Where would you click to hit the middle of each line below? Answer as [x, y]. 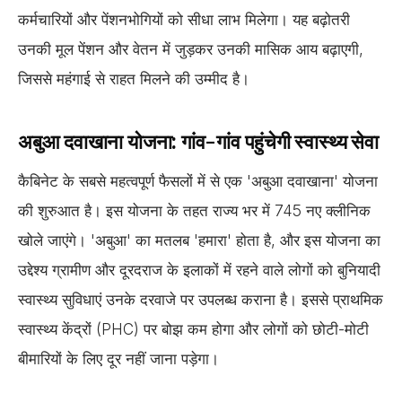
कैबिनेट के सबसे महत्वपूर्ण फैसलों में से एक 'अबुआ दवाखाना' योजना [198, 181]
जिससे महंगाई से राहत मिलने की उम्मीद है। [134, 79]
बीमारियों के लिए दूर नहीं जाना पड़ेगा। [118, 358]
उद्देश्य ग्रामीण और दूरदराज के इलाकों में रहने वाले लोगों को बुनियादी [199, 270]
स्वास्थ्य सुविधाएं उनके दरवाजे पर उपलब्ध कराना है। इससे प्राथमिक [201, 299]
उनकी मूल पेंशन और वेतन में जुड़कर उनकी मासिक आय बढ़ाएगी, [191, 50]
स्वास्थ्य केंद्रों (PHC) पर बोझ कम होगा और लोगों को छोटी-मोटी [193, 329]
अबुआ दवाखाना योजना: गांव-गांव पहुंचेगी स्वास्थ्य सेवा [198, 142]
